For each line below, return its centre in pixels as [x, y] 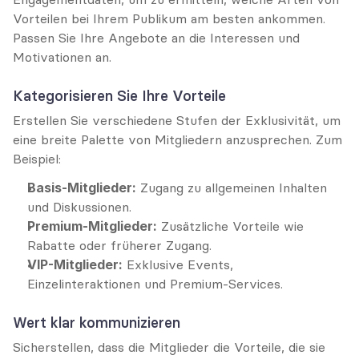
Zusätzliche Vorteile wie [230, 226]
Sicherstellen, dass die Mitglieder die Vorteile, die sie [169, 347]
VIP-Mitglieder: [75, 264]
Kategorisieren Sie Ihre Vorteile [119, 96]
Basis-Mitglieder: [82, 188]
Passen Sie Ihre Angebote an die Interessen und [156, 38]
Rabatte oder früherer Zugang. [119, 245]
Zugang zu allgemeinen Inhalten [232, 188]
